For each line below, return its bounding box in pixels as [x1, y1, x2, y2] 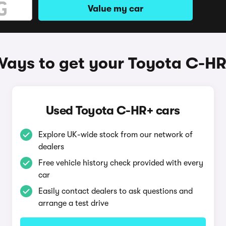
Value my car [88, 4, 143, 14]
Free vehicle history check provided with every [38, 158, 203, 167]
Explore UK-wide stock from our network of [38, 130, 193, 139]
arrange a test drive [38, 199, 108, 208]
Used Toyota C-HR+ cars [45, 103, 180, 118]
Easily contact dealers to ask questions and [38, 187, 193, 196]
